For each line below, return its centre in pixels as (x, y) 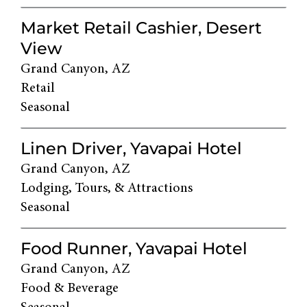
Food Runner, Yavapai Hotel (134, 249)
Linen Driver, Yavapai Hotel (131, 149)
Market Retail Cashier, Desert (141, 28)
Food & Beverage (70, 289)
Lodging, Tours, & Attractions (107, 189)
